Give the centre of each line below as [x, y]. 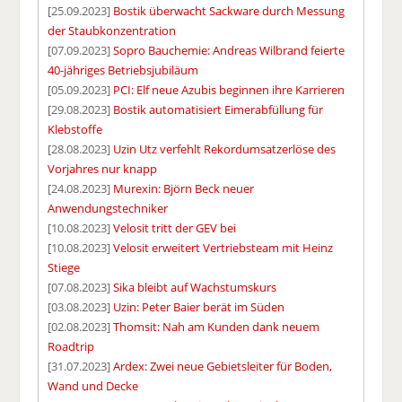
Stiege [64, 267]
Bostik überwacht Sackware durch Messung [229, 10]
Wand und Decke [93, 385]
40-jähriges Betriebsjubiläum [123, 70]
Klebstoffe [75, 129]
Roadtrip [71, 346]
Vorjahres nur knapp [103, 168]
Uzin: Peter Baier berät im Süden [199, 306]
